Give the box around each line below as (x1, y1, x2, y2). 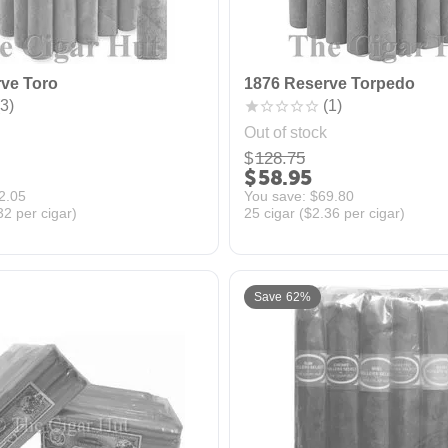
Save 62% (254, 290, 311, 304)
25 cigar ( (244, 204, 304, 221)
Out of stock (244, 124, 327, 141)
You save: (244, 187, 310, 204)
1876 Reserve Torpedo (244, 75, 415, 92)
